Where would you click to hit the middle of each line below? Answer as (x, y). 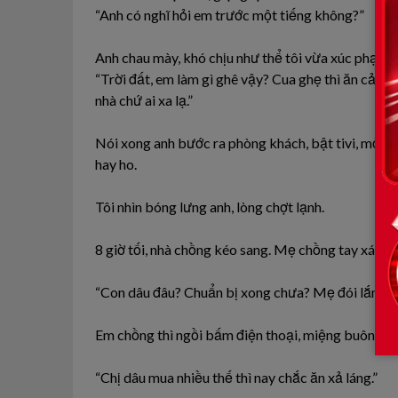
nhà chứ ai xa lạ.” (144, 99)
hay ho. (116, 163)
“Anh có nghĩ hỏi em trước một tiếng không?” (230, 14)
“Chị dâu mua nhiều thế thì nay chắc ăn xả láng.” (236, 377)
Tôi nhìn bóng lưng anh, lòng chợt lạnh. (210, 206)
